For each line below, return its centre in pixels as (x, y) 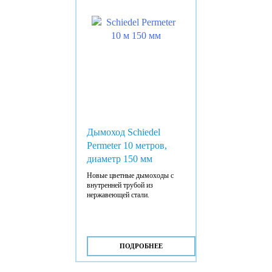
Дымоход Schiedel (123, 132)
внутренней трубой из (120, 185)
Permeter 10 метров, (127, 145)
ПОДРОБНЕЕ (141, 246)
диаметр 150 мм (119, 158)
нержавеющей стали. (118, 195)
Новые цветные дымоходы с (130, 175)
